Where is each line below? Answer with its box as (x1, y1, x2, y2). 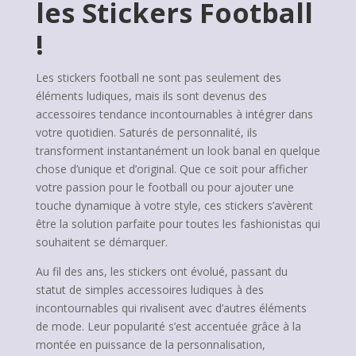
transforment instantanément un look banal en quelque (35, 143, 320, 158)
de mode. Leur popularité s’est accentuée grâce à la (35, 319, 301, 334)
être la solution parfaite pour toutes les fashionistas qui (35, 216, 320, 231)
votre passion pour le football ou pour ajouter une (35, 180, 294, 195)
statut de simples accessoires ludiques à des (35, 282, 264, 297)
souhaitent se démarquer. (35, 234, 168, 250)
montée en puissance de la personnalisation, (35, 337, 265, 352)
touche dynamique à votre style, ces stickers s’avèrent (35, 198, 313, 213)
